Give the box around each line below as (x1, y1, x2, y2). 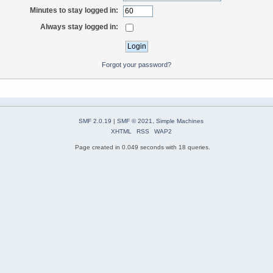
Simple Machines (156, 118, 204, 125)
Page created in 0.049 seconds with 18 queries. (75, 144, 210, 151)
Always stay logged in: (40, 22, 119, 31)
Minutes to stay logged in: (30, 6, 119, 15)
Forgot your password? (102, 60, 171, 68)
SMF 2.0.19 (79, 118, 112, 125)
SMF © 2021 (117, 118, 152, 125)
